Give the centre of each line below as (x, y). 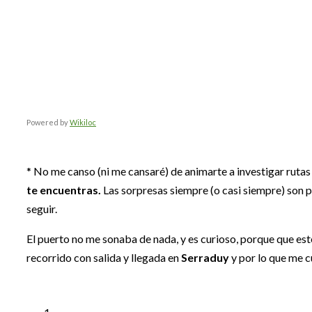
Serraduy (205, 257)
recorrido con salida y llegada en (104, 257)
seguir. (42, 208)
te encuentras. (64, 189)
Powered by (48, 122)
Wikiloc (83, 122)
